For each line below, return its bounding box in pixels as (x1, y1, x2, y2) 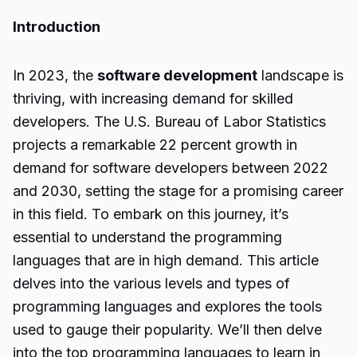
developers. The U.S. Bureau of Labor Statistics (13, 113, 326, 130)
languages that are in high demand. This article (13, 252, 319, 269)
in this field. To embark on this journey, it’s (13, 206, 288, 222)
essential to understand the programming (13, 229, 282, 245)
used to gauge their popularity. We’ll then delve (13, 321, 322, 338)
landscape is (257, 67, 343, 84)
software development (97, 67, 257, 84)
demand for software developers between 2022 (13, 159, 328, 176)
